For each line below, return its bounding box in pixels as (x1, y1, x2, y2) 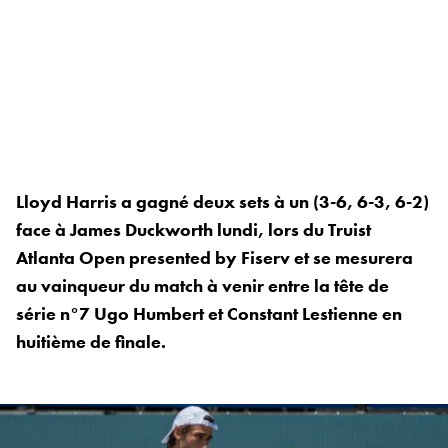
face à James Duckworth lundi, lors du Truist (16, 218, 371, 242)
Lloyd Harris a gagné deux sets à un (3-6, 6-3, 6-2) (16, 190, 429, 214)
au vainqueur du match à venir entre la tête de (16, 274, 389, 298)
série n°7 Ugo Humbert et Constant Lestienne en (16, 302, 402, 326)
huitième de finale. (16, 330, 166, 354)
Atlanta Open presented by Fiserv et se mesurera (16, 246, 413, 270)
